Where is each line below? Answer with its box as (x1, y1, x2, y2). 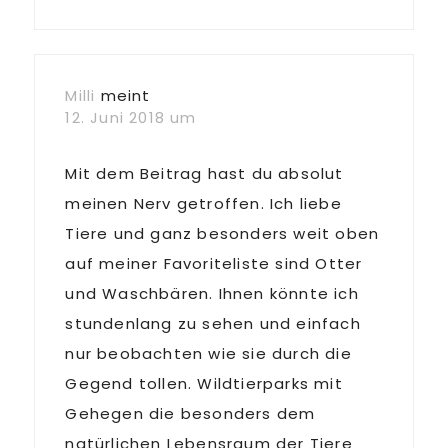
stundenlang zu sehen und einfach (65, 313, 361, 334)
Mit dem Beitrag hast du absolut (65, 163, 344, 184)
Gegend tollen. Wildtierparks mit (65, 373, 343, 394)
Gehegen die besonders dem (65, 403, 316, 424)
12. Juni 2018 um (65, 107, 197, 128)
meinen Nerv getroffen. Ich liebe (65, 193, 342, 214)
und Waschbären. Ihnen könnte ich (65, 283, 359, 304)
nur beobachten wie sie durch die (65, 343, 352, 364)
